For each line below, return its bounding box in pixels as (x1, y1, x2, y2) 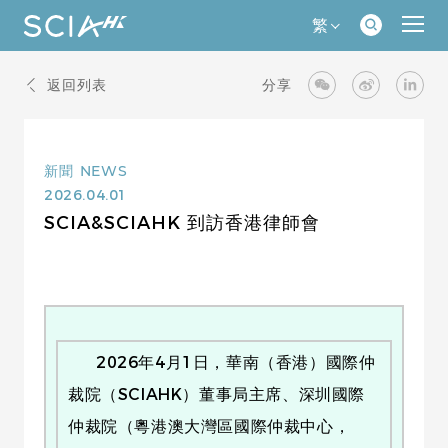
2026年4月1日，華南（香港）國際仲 (68, 353, 376, 372)
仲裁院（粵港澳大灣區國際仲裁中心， (68, 417, 351, 436)
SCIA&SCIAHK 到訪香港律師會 (44, 212, 320, 234)
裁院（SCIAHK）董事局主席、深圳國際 (68, 385, 366, 404)
